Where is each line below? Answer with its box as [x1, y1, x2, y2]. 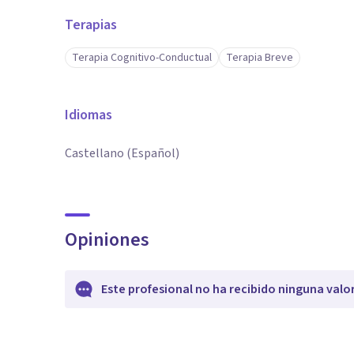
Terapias [65, 15, 117, 35]
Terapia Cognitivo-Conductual [72, 50, 212, 66]
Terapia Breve [226, 50, 293, 66]
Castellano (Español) [65, 145, 179, 162]
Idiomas [65, 105, 112, 125]
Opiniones [65, 226, 149, 254]
